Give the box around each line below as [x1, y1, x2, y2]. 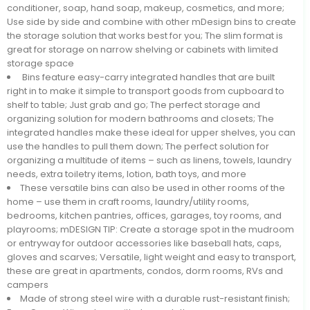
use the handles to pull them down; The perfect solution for [7, 140, 269, 153]
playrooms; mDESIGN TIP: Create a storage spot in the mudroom [7, 223, 294, 236]
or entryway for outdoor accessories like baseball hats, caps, [7, 237, 282, 250]
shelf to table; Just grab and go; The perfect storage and [7, 98, 260, 111]
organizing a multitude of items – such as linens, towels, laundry [7, 154, 291, 167]
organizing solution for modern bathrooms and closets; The [7, 112, 274, 125]
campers [7, 278, 48, 291]
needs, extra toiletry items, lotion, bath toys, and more [7, 167, 246, 181]
